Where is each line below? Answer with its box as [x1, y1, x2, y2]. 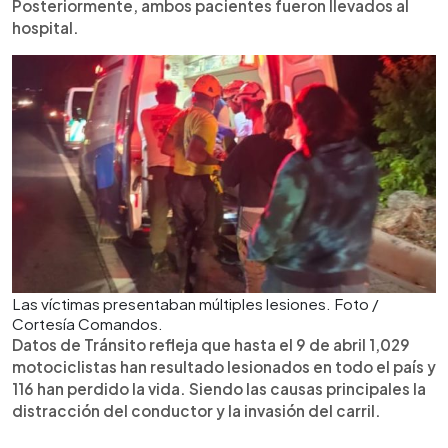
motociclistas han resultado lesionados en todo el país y [12, 356, 436, 376]
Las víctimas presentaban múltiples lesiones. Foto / [12, 293, 379, 313]
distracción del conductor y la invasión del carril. [12, 400, 381, 420]
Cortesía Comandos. [12, 313, 163, 333]
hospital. [12, 17, 79, 37]
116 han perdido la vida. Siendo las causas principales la [12, 378, 426, 398]
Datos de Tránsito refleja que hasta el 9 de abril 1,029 [12, 334, 410, 354]
